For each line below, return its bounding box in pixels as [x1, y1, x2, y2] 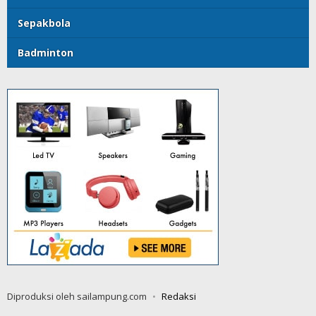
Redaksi [162, 289, 196, 303]
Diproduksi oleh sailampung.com [7, 289, 147, 303]
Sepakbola [18, 16, 71, 30]
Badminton [18, 45, 73, 59]
